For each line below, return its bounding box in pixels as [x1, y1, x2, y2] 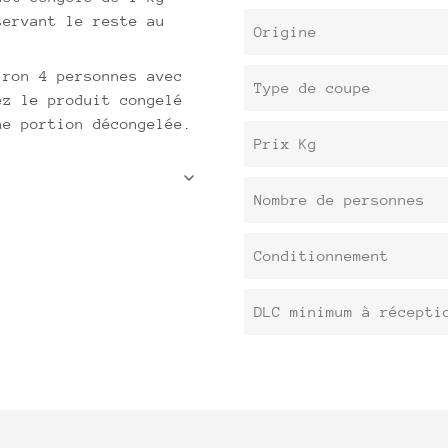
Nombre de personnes [254, 191, 425, 209]
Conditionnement [254, 247, 389, 265]
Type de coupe [254, 79, 371, 97]
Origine [254, 23, 317, 41]
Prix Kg [254, 135, 317, 153]
